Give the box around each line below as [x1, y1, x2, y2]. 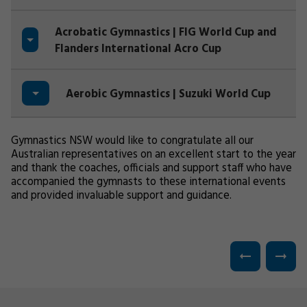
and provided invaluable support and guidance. [11, 187, 232, 205]
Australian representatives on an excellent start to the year [11, 146, 296, 164]
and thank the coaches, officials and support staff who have [11, 160, 292, 177]
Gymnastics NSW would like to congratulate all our [11, 132, 254, 150]
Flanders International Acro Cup [55, 40, 221, 58]
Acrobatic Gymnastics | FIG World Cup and [55, 24, 276, 42]
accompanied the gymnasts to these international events [11, 173, 286, 191]
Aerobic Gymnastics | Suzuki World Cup [66, 86, 271, 103]
